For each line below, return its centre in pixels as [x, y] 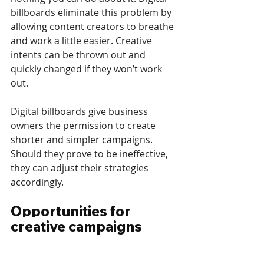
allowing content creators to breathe [93, 26]
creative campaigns [76, 226]
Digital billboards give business [80, 111]
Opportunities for [72, 211]
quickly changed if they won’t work [88, 69]
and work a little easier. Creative [82, 40]
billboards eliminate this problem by [92, 12]
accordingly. [37, 182]
